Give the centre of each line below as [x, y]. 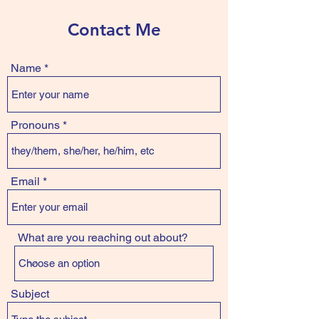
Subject [30, 294]
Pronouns [35, 125]
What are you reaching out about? [103, 237]
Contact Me [114, 30]
